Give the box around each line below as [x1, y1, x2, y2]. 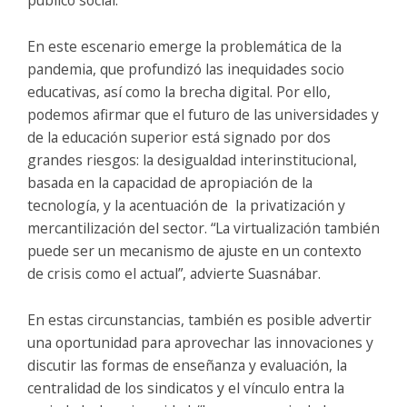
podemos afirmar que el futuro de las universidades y [27, 104, 379, 124]
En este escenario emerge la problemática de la [27, 35, 342, 56]
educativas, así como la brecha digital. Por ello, [27, 81, 331, 102]
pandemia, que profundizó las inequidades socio [27, 58, 344, 79]
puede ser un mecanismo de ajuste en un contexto [27, 240, 362, 261]
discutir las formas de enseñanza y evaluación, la [27, 354, 347, 375]
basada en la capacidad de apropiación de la [27, 172, 313, 193]
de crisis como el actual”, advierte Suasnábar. [27, 263, 321, 283]
